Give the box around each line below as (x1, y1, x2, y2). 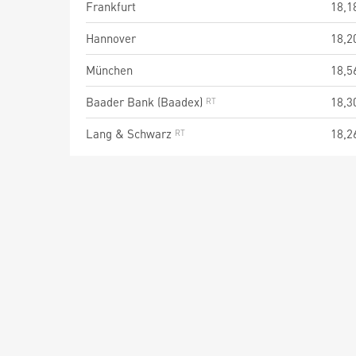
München (86, 62, 133, 78)
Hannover (86, 30, 136, 46)
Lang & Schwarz (86, 126, 175, 141)
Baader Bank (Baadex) (86, 94, 206, 110)
